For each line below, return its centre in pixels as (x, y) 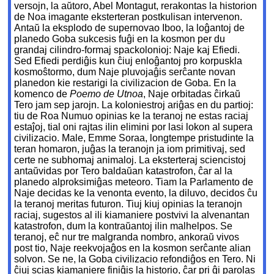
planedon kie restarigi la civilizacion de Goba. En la (125, 83)
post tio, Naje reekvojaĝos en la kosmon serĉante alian (133, 248)
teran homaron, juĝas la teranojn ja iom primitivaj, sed (130, 149)
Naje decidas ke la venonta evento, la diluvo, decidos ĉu (136, 193)
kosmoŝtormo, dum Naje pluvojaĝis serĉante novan (125, 72)
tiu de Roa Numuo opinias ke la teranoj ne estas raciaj (131, 116)
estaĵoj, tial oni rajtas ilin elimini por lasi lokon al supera (134, 127)
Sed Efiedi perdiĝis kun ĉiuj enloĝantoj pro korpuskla (128, 61)
